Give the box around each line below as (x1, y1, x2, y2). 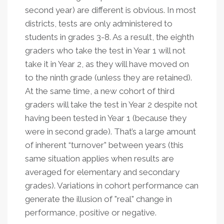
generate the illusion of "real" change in (25, 194, 172, 204)
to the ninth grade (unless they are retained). (25, 72, 192, 82)
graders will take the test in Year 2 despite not (25, 99, 197, 109)
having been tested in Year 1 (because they (25, 113, 186, 123)
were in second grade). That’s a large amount (25, 126, 196, 136)
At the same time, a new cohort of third (25, 86, 174, 96)
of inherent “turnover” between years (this (25, 140, 183, 150)
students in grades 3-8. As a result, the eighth (25, 32, 194, 42)
